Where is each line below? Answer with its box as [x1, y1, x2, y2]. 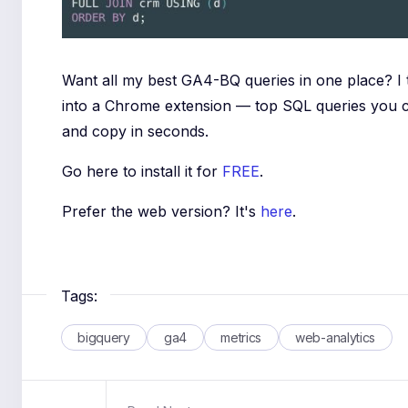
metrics [220, 329, 261, 345]
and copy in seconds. [62, 122, 209, 141]
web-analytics [295, 329, 375, 345]
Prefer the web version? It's [62, 202, 261, 221]
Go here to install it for [62, 162, 223, 181]
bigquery [77, 329, 130, 345]
